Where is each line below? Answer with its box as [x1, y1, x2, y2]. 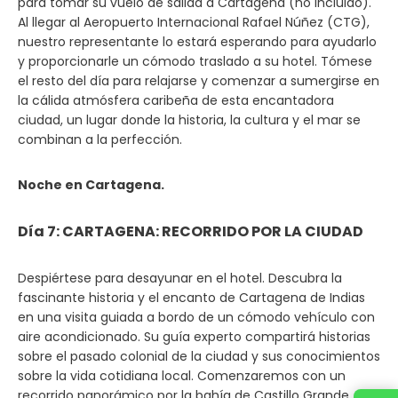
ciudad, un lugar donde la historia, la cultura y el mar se [18, 111, 361, 129]
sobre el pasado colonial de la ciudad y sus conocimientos [18, 347, 380, 365]
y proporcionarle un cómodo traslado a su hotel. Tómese [18, 52, 372, 70]
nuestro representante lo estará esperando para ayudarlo [18, 33, 377, 51]
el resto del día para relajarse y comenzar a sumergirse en [18, 72, 379, 90]
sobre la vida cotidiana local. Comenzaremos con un [18, 367, 346, 385]
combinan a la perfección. [18, 131, 182, 148]
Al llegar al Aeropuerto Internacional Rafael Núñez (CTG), [18, 13, 370, 31]
